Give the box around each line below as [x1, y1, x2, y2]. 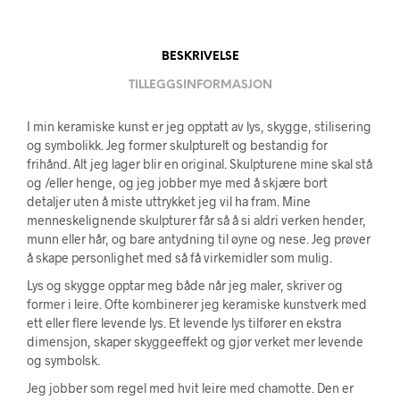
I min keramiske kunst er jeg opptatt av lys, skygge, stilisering [27, 119, 371, 134]
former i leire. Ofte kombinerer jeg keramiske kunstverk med [27, 296, 367, 312]
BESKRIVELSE [161, 50, 239, 62]
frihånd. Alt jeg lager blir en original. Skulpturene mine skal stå [27, 156, 372, 171]
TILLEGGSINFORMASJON [128, 79, 272, 91]
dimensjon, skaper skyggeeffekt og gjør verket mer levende [27, 334, 363, 349]
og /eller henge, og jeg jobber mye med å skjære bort [27, 175, 328, 190]
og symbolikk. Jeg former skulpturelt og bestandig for [27, 137, 328, 153]
